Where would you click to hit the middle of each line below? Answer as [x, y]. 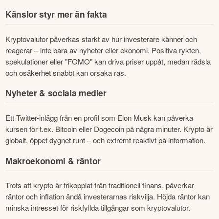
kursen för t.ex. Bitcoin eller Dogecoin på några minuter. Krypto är [109, 129]
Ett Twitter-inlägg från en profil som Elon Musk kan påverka [99, 118]
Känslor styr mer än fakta [56, 14]
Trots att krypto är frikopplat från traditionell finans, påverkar [100, 185]
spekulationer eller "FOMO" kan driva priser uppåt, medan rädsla [108, 61]
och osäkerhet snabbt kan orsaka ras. [66, 72]
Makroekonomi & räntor [53, 160]
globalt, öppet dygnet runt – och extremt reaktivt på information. [106, 140]
